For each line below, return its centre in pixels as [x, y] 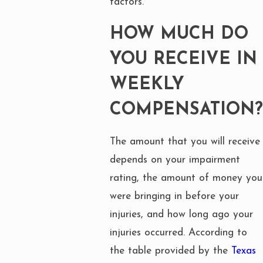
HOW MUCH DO [179, 34]
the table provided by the [171, 251]
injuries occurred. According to [178, 233]
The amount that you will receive [185, 142]
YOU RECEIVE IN [183, 59]
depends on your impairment [175, 160]
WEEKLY [147, 85]
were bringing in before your [174, 197]
